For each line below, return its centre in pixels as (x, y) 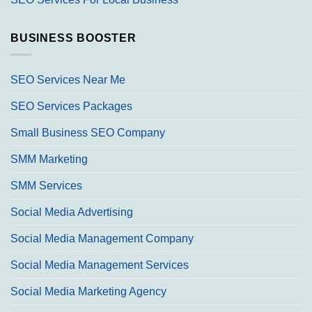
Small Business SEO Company (88, 133)
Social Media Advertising (72, 212)
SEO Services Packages (71, 107)
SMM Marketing (49, 159)
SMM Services (46, 186)
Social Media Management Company (102, 239)
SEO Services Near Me (68, 80)
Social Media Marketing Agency (88, 292)
